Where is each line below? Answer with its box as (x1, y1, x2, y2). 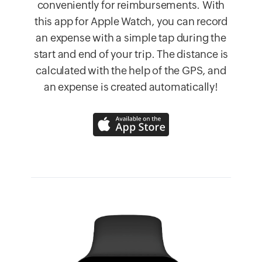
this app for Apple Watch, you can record (34, 15, 227, 28)
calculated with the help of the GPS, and (36, 64, 226, 77)
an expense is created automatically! (44, 81, 218, 94)
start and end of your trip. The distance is (33, 48, 229, 61)
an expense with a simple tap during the (36, 32, 226, 44)
